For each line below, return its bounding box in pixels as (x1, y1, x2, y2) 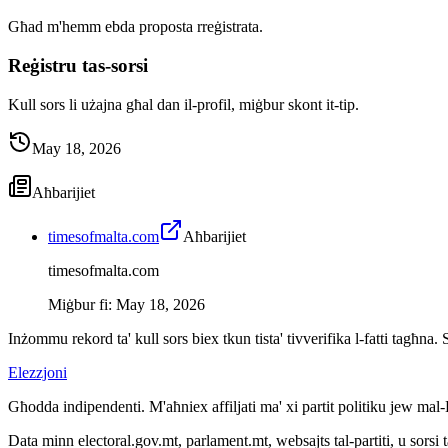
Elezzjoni (8, 363, 67, 381)
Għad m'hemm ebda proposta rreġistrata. (8, 18, 263, 36)
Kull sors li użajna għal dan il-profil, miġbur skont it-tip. (8, 95, 359, 113)
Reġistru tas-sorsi (8, 55, 148, 77)
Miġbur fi (48, 295, 108, 313)
